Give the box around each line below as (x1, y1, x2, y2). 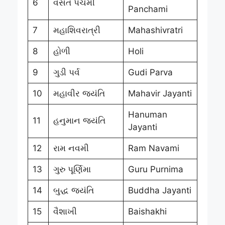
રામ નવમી (53, 143, 89, 153)
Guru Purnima (128, 164, 183, 174)
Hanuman (128, 109, 167, 120)
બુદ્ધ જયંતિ (53, 185, 94, 195)
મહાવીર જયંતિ (53, 88, 105, 98)
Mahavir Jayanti (128, 88, 192, 98)
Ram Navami (128, 143, 179, 153)
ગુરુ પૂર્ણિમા (53, 164, 91, 174)
